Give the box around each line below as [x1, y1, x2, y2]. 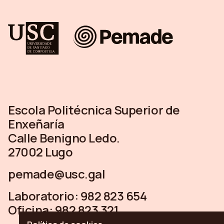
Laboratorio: [8, 187, 80, 204]
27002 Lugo [8, 143, 73, 160]
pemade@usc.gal [8, 165, 105, 182]
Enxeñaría [8, 115, 64, 132]
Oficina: [8, 201, 55, 218]
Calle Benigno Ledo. [8, 129, 120, 146]
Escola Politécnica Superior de [8, 101, 180, 118]
